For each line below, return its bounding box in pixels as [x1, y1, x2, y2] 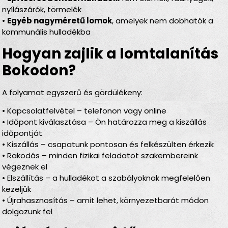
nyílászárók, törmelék [2, 4, 82, 15]
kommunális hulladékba [2, 26, 91, 38]
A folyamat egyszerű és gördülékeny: [2, 87, 143, 98]
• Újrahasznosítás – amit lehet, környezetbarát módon [2, 195, 209, 206]
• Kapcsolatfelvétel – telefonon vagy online [2, 105, 167, 117]
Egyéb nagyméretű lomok [7, 15, 112, 26]
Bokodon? [2, 60, 76, 80]
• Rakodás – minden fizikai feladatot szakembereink [2, 150, 198, 161]
